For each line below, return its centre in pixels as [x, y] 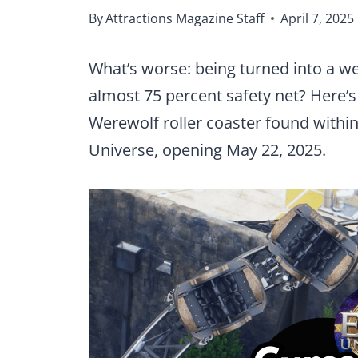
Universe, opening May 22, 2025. [207, 149]
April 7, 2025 [318, 18]
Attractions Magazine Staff [185, 18]
